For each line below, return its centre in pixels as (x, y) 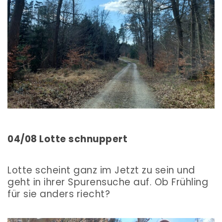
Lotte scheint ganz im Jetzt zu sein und (101, 170)
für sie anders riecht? (59, 194)
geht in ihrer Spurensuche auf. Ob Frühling (108, 182)
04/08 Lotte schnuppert (67, 139)
